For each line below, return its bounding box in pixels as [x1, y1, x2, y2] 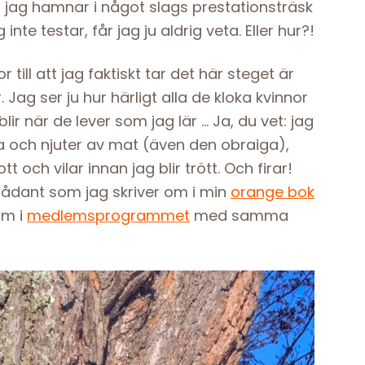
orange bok [231, 182, 314, 202]
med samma [190, 205, 288, 226]
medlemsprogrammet [27, 205, 190, 226]
